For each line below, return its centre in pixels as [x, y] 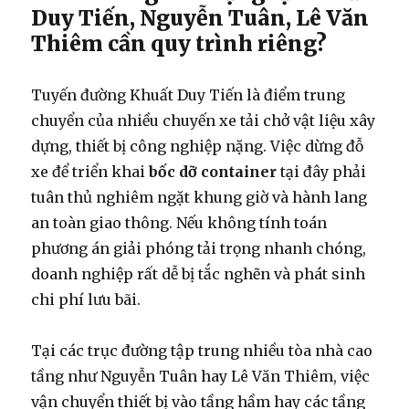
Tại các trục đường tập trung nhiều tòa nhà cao [202, 350]
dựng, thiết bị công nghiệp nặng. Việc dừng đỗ [198, 146]
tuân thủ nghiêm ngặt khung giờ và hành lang [199, 197]
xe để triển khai [90, 171]
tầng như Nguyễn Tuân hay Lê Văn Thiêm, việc [201, 376]
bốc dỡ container [213, 171]
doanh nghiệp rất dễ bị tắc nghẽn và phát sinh [199, 273]
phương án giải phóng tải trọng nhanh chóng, [199, 248]
